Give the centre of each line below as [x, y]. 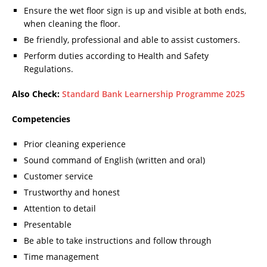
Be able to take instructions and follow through [118, 241]
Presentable [48, 225]
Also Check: [36, 94]
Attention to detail [60, 209]
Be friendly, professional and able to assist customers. [132, 40]
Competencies [41, 119]
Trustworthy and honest [72, 193]
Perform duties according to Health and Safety [116, 56]
